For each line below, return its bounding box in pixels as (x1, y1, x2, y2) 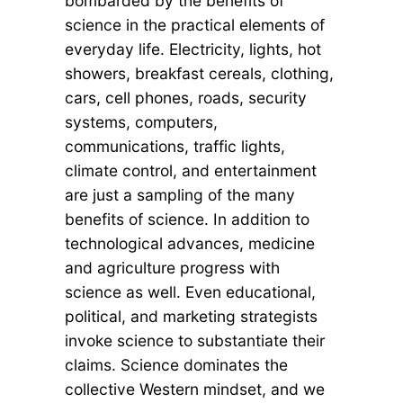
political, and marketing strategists (65, 306, 318, 326)
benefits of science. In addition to (65, 209, 309, 228)
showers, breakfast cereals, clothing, (65, 63, 334, 83)
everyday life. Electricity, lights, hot (65, 39, 321, 58)
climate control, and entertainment (65, 160, 317, 180)
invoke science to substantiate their (65, 330, 325, 350)
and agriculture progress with (65, 257, 280, 277)
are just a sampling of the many (65, 184, 295, 204)
